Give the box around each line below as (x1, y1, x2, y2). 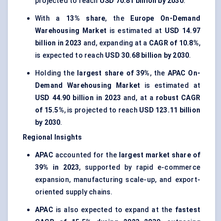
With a (35, 14, 60, 23)
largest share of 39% (74, 69, 150, 77)
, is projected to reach (64, 106, 140, 114)
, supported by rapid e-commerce (79, 163, 201, 172)
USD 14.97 (164, 27, 200, 35)
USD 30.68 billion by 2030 (105, 51, 189, 60)
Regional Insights (23, 133, 82, 142)
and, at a (120, 94, 156, 102)
